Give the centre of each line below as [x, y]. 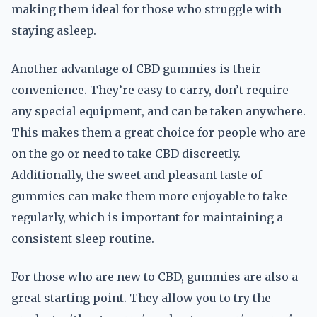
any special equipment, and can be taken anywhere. [158, 111]
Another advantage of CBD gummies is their [136, 69]
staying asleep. [54, 30]
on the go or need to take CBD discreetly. [126, 154]
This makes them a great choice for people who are [158, 132]
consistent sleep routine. [83, 238]
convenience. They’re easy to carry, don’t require [150, 90]
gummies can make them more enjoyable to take [149, 196]
